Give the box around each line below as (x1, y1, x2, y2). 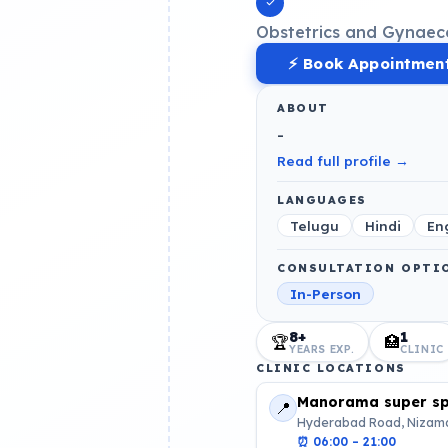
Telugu (290, 217, 339, 235)
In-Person (290, 285, 361, 303)
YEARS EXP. (289, 342, 355, 356)
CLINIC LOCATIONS (256, 361, 406, 376)
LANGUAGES (277, 193, 367, 208)
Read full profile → (277, 152, 409, 170)
